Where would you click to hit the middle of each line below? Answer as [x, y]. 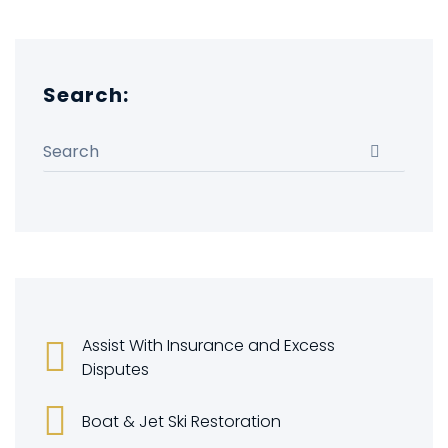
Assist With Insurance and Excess [208, 345]
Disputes [115, 369]
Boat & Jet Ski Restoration [181, 421]
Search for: [85, 143]
